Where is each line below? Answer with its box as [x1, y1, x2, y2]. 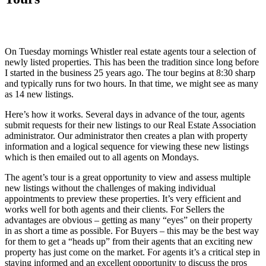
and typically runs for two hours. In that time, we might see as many [5, 78, 258, 88]
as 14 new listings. [5, 88, 74, 99]
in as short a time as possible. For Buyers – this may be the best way [5, 225, 259, 236]
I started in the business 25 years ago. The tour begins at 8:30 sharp [5, 67, 255, 78]
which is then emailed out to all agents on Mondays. [5, 151, 199, 162]
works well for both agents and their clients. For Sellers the [5, 204, 224, 214]
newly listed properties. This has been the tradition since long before [5, 56, 259, 67]
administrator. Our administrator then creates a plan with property [5, 130, 248, 141]
